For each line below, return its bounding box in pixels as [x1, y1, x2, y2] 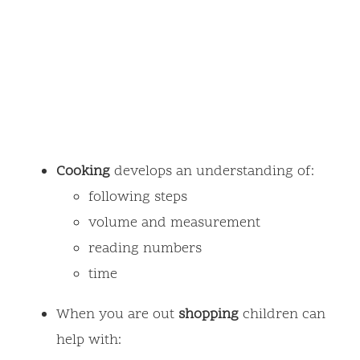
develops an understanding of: [110, 162, 314, 182]
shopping [178, 305, 239, 325]
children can [239, 305, 325, 325]
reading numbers [88, 239, 202, 260]
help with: [56, 330, 121, 351]
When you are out [56, 305, 178, 325]
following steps [88, 187, 187, 208]
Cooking [56, 162, 110, 182]
